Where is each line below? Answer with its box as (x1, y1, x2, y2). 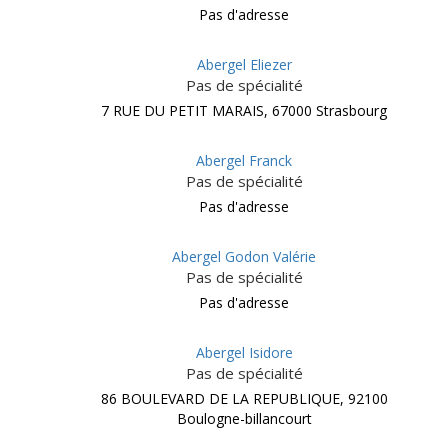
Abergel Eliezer (196, 55, 292, 74)
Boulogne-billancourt (176, 409, 312, 428)
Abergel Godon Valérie (172, 247, 316, 266)
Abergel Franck (196, 151, 292, 170)
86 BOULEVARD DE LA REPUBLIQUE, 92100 (100, 389, 388, 408)
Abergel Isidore (195, 343, 293, 362)
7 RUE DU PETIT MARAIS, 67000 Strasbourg (101, 101, 387, 120)
